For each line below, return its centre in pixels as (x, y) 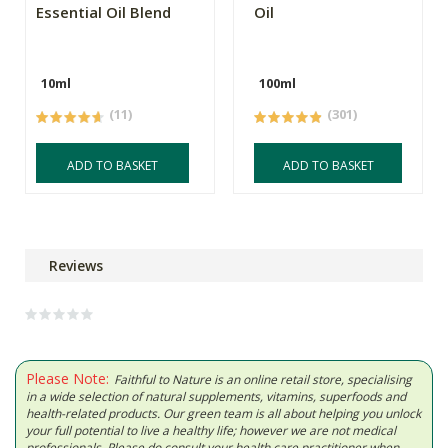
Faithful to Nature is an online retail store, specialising (263, 380)
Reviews (76, 266)
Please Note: (67, 379)
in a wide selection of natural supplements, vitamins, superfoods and (216, 397)
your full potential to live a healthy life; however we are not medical (211, 431)
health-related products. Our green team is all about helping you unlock (223, 414)
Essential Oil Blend (103, 12)
